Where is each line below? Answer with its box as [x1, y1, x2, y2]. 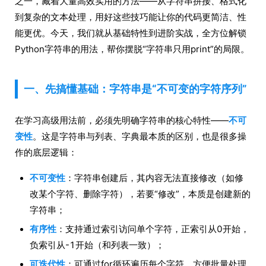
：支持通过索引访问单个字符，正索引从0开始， [56, 223, 249, 235]
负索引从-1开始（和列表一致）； [30, 239, 164, 251]
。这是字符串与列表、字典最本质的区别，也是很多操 [33, 131, 246, 142]
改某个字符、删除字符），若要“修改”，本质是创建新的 [30, 188, 251, 199]
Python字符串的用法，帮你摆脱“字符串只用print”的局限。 [15, 43, 249, 55]
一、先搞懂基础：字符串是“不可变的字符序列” [24, 83, 247, 95]
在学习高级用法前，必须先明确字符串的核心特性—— [15, 115, 229, 126]
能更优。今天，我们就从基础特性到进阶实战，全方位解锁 [15, 27, 246, 39]
